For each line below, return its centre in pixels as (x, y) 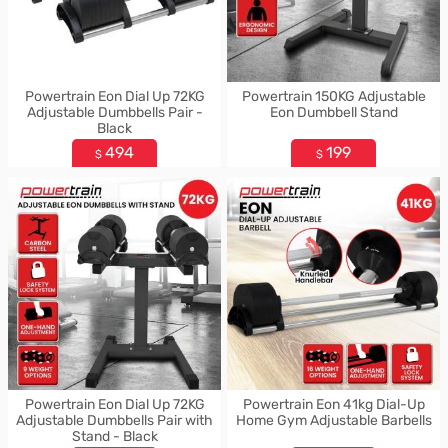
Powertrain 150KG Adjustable (333, 96)
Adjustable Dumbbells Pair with (114, 420)
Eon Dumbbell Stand (333, 112)
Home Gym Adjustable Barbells (333, 420)
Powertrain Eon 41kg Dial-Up (333, 404)
